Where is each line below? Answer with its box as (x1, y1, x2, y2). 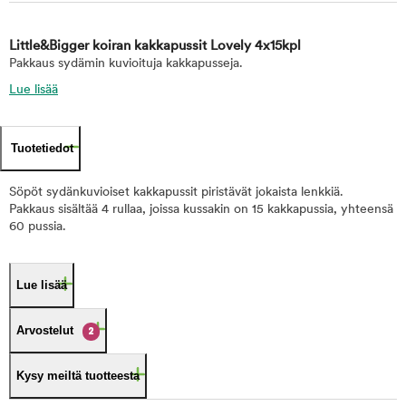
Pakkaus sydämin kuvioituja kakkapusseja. (9, 57, 243, 71)
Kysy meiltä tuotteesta (16, 369, 140, 382)
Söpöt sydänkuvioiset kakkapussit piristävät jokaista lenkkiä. (9, 186, 347, 199)
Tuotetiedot (11, 141, 73, 155)
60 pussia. (9, 220, 66, 234)
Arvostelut (16, 324, 73, 337)
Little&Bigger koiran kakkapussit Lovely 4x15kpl (9, 40, 301, 53)
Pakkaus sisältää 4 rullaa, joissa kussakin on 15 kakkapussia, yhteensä (9, 203, 393, 217)
